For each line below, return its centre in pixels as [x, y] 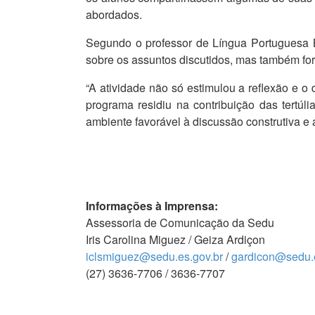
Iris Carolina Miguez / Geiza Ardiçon [175, 240]
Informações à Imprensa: [152, 206]
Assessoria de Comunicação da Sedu [180, 223]
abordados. [114, 15]
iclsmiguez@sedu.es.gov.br [154, 257]
